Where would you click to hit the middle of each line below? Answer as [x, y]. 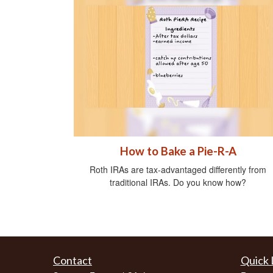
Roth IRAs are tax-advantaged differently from [178, 169]
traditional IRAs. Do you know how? [178, 182]
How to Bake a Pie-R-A [178, 151]
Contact [73, 260]
